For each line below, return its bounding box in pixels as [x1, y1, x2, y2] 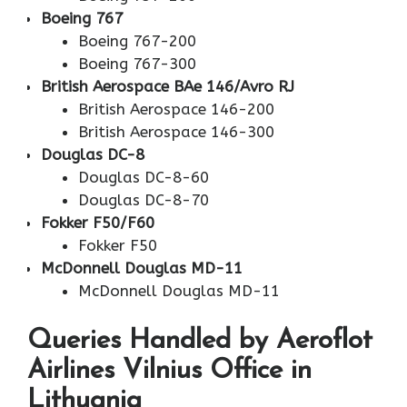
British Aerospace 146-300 [77, 123, 274, 142]
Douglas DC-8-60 [77, 168, 209, 187]
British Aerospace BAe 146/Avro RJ [41, 77, 294, 96]
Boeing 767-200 [77, 32, 196, 51]
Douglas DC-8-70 [77, 191, 209, 210]
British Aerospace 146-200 [77, 100, 274, 119]
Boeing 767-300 [77, 55, 196, 74]
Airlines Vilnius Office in [27, 356, 312, 385]
